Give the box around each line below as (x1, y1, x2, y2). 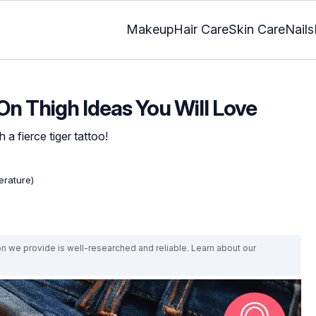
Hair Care (174, 22, 229, 37)
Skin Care (229, 22, 285, 37)
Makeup (126, 22, 174, 37)
